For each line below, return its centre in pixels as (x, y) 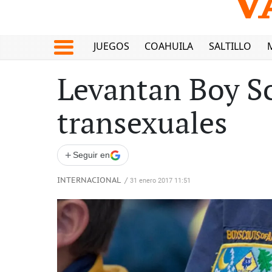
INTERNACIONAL (89, 181)
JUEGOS (111, 46)
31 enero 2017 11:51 (160, 181)
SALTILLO (230, 46)
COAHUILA (169, 46)
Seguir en (91, 155)
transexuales (142, 124)
